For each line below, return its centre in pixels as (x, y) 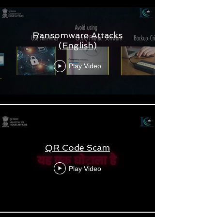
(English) (77, 45)
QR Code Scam (77, 147)
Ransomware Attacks (77, 35)
